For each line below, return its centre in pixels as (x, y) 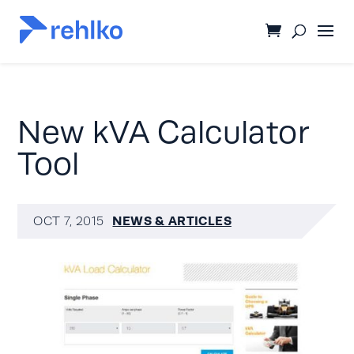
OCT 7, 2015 (69, 221)
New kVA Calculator (164, 132)
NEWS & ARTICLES (172, 221)
